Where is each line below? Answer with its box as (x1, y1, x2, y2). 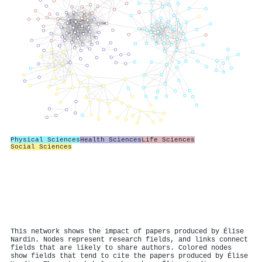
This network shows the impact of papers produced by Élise (11, 227, 244, 236)
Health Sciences (80, 136, 142, 143)
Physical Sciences (11, 136, 80, 143)
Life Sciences (142, 136, 195, 143)
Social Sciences (11, 143, 72, 150)
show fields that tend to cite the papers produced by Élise (11, 251, 248, 260)
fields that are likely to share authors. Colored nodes (11, 243, 232, 252)
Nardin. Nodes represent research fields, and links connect (11, 235, 248, 244)
